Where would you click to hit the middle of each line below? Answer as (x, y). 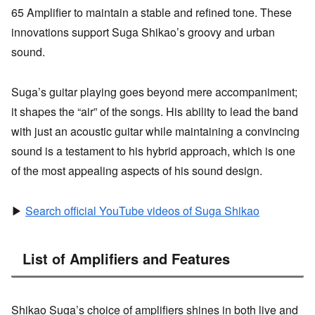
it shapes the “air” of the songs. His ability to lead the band (155, 112)
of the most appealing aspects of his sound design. (137, 171)
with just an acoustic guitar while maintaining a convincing (155, 131)
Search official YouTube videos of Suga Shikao (142, 211)
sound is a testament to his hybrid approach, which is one (153, 151)
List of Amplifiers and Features (126, 258)
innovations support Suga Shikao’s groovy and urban (143, 32)
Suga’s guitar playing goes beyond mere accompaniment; (154, 92)
